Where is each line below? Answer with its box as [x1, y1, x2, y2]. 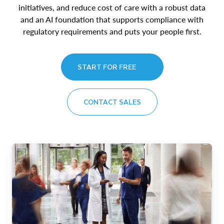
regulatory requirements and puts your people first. [22, 26, 201, 36]
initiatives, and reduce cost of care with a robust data [18, 2, 205, 12]
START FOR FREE [77, 61, 136, 72]
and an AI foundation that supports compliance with [20, 14, 203, 24]
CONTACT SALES [83, 96, 141, 107]
